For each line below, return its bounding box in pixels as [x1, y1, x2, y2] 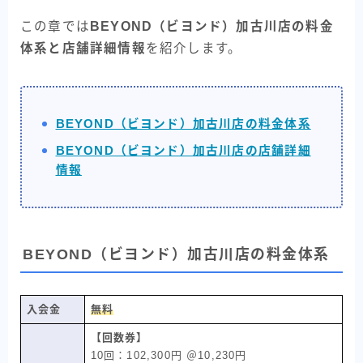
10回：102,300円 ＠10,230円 [90, 348, 247, 361]
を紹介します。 [145, 41, 242, 56]
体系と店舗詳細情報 [20, 41, 146, 56]
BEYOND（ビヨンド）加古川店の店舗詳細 [55, 144, 311, 158]
